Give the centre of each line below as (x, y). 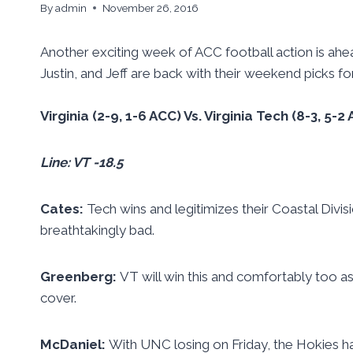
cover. (58, 297)
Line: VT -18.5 (82, 162)
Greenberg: (80, 276)
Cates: (63, 208)
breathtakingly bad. (97, 230)
